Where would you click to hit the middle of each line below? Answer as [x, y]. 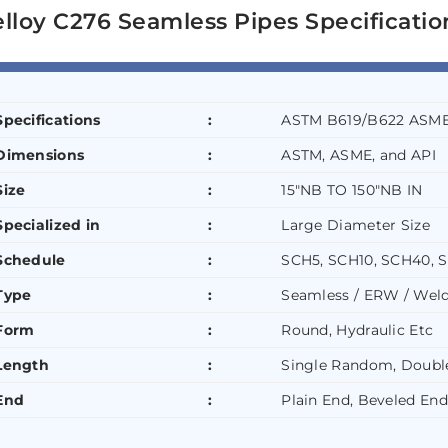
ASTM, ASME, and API [358, 154]
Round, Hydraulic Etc [357, 329]
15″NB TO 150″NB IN [352, 189]
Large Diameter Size [355, 224]
